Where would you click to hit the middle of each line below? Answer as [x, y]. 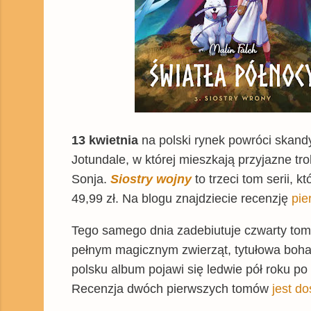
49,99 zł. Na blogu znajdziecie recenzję [182, 199]
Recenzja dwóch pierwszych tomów [172, 289]
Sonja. [91, 179]
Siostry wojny [151, 179]
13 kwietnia [105, 141]
